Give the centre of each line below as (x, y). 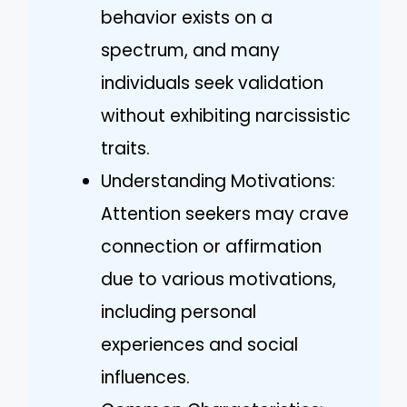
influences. (145, 377)
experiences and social (199, 344)
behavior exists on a (187, 17)
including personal (179, 312)
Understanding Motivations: (218, 181)
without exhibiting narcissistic (226, 115)
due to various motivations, (218, 279)
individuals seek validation (212, 83)
